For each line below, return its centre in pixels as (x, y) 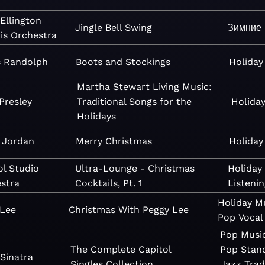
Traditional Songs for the (135, 101)
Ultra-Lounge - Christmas (135, 168)
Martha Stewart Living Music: (145, 87)
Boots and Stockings (123, 62)
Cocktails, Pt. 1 (108, 183)
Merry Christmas (114, 141)
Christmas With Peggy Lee (129, 210)
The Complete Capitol (120, 249)
